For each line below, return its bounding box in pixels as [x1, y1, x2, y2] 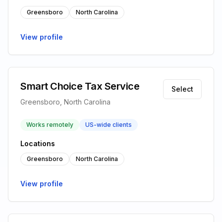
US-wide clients [85, 121, 132, 128]
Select [171, 85, 193, 93]
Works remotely [26, 121, 73, 128]
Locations [20, 139, 55, 148]
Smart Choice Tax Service [20, 80, 139, 92]
